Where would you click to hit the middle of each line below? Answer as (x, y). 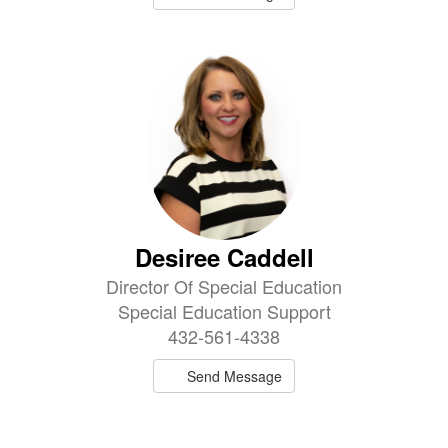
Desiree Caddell (224, 256)
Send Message (235, 375)
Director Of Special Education (224, 285)
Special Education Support (224, 310)
